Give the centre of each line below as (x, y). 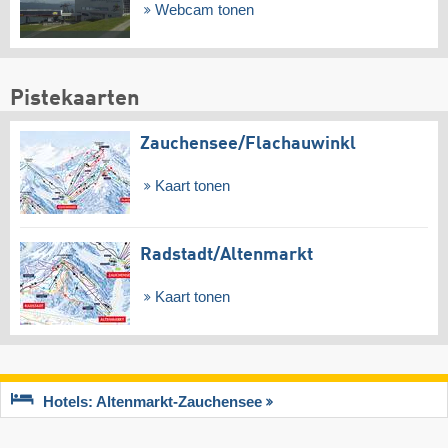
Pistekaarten (75, 99)
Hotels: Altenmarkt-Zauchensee (152, 401)
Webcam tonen (202, 10)
